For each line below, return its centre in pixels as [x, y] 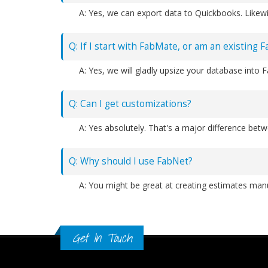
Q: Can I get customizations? [130, 104]
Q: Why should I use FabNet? [131, 161]
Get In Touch [102, 238]
